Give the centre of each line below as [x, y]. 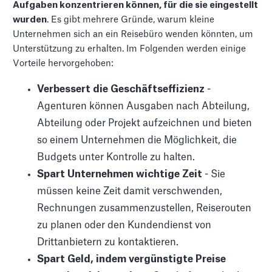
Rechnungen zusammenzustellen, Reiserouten [144, 208]
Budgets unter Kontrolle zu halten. [116, 157]
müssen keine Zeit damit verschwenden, [130, 191]
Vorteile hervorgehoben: [63, 63]
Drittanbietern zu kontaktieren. [108, 242]
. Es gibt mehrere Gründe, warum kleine [131, 19]
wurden [30, 19]
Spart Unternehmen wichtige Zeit [120, 174]
